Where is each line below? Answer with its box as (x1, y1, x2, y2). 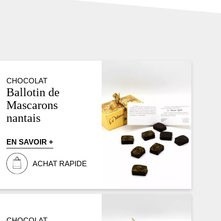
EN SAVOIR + (6, 138, 54, 147)
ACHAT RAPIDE (33, 159, 87, 168)
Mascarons (6, 98, 58, 111)
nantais (6, 110, 41, 124)
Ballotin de (6, 85, 60, 99)
